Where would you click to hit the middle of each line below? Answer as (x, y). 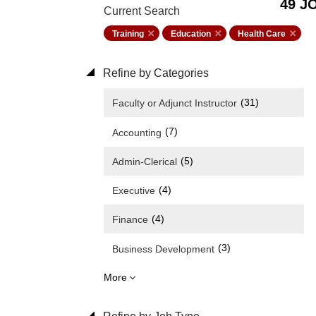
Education (191, 34)
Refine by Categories (154, 73)
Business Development (163, 249)
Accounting (137, 132)
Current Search (142, 11)
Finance (130, 220)
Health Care (262, 34)
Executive (134, 191)
